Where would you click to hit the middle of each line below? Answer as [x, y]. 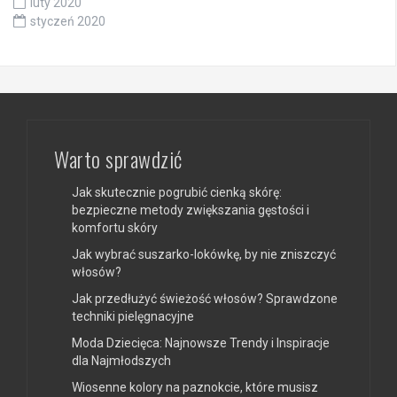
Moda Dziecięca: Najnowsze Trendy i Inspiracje [201, 343]
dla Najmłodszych [121, 360]
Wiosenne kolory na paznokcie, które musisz [195, 387]
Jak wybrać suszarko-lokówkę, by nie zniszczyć [204, 254]
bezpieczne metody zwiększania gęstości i [191, 210]
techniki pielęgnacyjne [133, 316]
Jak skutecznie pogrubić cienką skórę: [177, 192]
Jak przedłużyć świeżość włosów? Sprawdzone [205, 298]
